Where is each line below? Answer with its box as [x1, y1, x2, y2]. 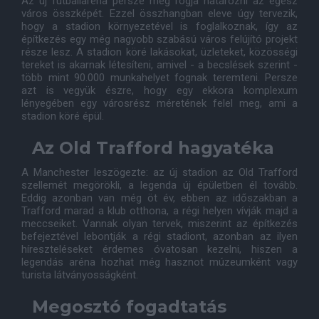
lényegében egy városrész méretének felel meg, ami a [21, 97, 298, 110]
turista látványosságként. [21, 268, 138, 281]
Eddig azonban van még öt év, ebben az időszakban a [21, 192, 298, 204]
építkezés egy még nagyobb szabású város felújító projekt [21, 33, 298, 46]
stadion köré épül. [21, 110, 104, 122]
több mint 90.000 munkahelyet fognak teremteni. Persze [21, 71, 298, 84]
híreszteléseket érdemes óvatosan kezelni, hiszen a [21, 243, 298, 256]
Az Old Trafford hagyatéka [32, 137, 274, 158]
